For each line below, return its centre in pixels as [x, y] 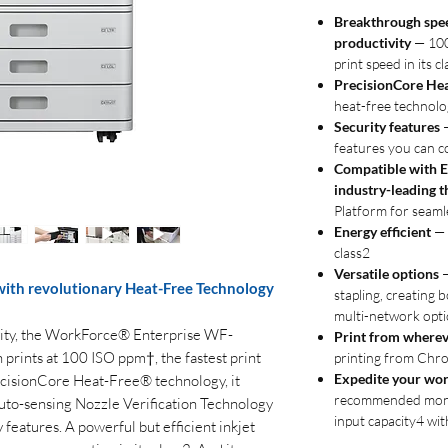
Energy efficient [382, 231]
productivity [372, 42]
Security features [387, 126]
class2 [352, 252]
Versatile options [386, 273]
